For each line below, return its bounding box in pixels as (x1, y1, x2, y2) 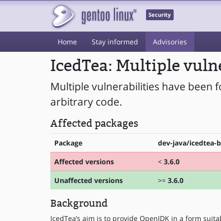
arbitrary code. (50, 95, 122, 109)
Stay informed (92, 37, 138, 46)
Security (148, 11, 171, 19)
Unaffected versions (54, 176, 123, 185)
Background (50, 197, 108, 209)
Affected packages (50, 117, 138, 129)
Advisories (153, 37, 187, 46)
